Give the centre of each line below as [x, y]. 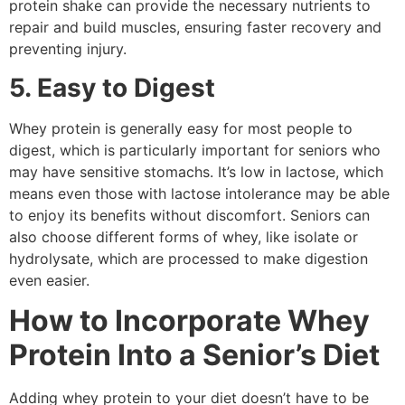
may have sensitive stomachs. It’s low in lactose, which [196, 171]
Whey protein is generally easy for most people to [181, 128]
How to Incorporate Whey [189, 321]
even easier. [49, 280]
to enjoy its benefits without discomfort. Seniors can [189, 215]
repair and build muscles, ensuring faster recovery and [195, 28]
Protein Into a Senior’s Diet [194, 355]
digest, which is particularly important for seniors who [195, 150]
